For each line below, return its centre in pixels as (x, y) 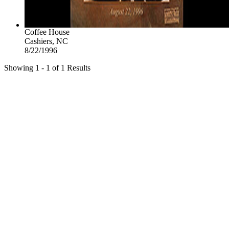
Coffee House (47, 32)
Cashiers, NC (46, 41)
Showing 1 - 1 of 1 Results (47, 67)
